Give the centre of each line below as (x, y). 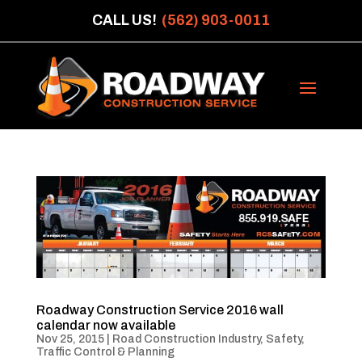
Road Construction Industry (186, 339)
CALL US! (126, 21)
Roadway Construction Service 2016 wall (160, 309)
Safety (283, 339)
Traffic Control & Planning (105, 351)
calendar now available (105, 325)
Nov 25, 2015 (70, 339)
